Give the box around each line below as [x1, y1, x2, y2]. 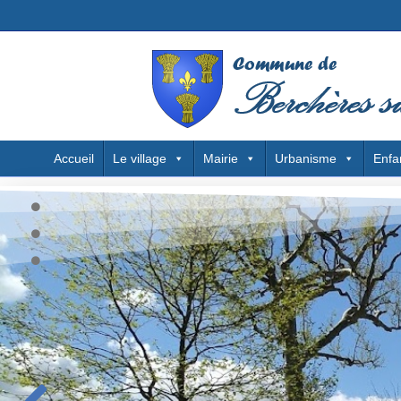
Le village [113, 151, 166, 166]
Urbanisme [275, 151, 337, 166]
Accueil [54, 151, 94, 166]
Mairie [203, 151, 238, 166]
